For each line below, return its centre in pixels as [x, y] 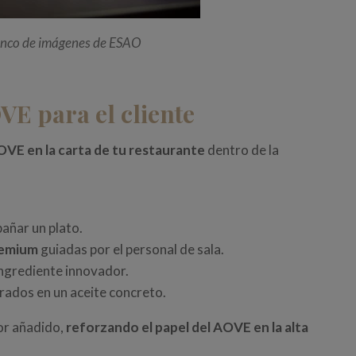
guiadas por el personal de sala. [132, 250]
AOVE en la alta [261, 327]
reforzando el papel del [140, 327]
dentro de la [242, 150]
